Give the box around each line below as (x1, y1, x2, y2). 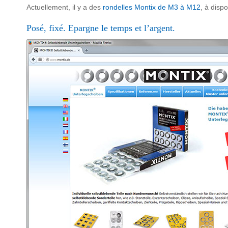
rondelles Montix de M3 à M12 (103, 3, 201, 11)
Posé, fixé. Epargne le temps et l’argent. (26, 23, 175, 33)
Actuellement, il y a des (26, 3, 103, 11)
